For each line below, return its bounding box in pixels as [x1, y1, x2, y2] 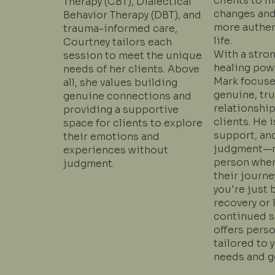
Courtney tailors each [63, 35, 172, 48]
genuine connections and [63, 89, 192, 103]
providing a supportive [63, 103, 179, 116]
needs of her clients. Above [63, 62, 200, 76]
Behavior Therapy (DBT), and [63, 8, 202, 21]
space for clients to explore [63, 116, 203, 130]
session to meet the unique [63, 48, 203, 62]
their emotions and [63, 130, 160, 143]
